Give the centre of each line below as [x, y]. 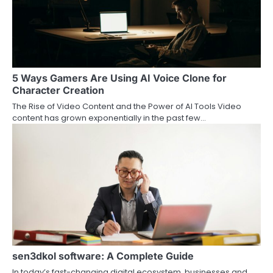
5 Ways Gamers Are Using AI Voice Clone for [119, 78]
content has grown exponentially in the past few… [109, 118]
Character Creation [58, 90]
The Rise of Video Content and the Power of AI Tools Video [127, 106]
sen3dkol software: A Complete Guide [103, 256]
